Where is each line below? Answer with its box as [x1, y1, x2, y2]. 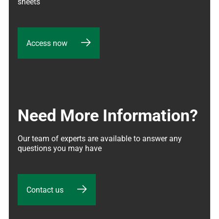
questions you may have [18, 143, 102, 153]
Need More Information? [18, 105, 198, 125]
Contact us [26, 185, 64, 195]
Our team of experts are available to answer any [18, 133, 182, 143]
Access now [26, 38, 67, 48]
